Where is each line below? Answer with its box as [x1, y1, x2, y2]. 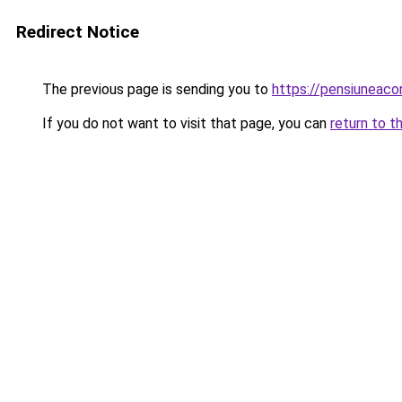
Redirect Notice [16, 22, 139, 42]
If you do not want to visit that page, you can [39, 115, 330, 132]
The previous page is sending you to [39, 81, 272, 98]
